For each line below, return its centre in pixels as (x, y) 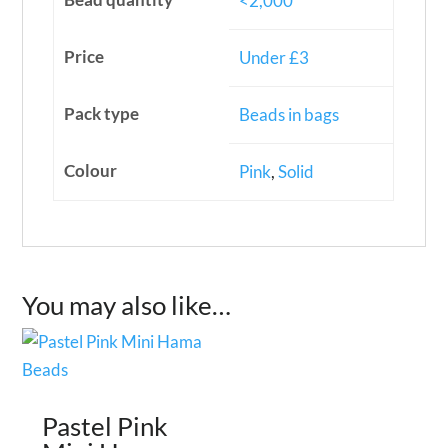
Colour (91, 170)
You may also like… (127, 305)
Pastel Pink (105, 426)
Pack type (102, 113)
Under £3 (274, 57)
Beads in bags (289, 114)
